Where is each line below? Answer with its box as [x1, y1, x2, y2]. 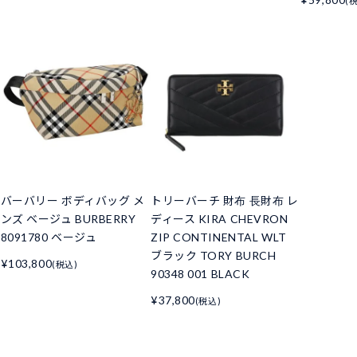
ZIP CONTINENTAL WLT [150, 230, 287, 245]
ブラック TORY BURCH [150, 249, 277, 263]
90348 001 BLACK [150, 267, 250, 281]
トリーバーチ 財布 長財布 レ [150, 194, 299, 208]
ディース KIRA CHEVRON [150, 212, 288, 226]
